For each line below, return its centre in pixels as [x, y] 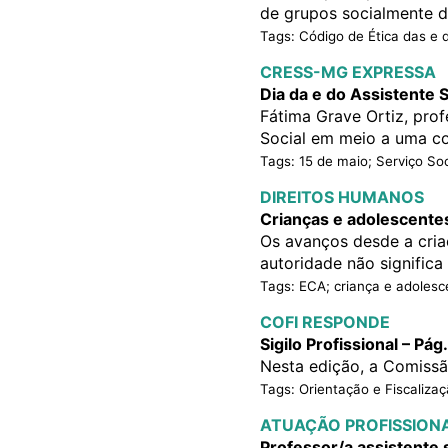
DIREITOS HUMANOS [341, 197]
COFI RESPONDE [324, 322]
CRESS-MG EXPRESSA [347, 72]
